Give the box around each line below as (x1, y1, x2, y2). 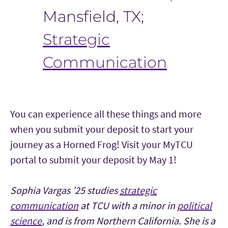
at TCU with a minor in (78, 198, 175, 212)
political (177, 198, 212, 212)
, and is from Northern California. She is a (42, 214, 215, 227)
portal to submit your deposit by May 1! (10, 153, 177, 166)
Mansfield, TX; (43, 7, 144, 26)
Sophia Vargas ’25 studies (10, 183, 118, 196)
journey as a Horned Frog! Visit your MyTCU (10, 137, 193, 151)
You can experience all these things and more (10, 107, 202, 120)
